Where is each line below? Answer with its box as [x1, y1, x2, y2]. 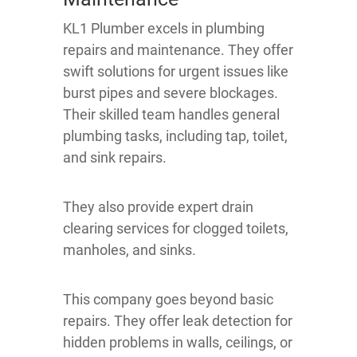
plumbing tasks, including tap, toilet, [63, 127, 288, 144]
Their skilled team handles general [63, 105, 280, 123]
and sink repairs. [63, 148, 167, 166]
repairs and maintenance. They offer [63, 41, 293, 58]
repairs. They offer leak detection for [63, 312, 292, 329]
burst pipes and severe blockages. [63, 84, 278, 101]
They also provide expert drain [63, 198, 253, 215]
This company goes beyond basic [63, 290, 273, 308]
